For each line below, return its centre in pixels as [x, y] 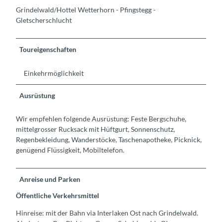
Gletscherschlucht [44, 20]
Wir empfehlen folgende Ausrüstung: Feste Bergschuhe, [101, 118]
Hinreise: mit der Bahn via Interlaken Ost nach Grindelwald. [107, 213]
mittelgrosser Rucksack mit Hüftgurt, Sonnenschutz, [95, 129]
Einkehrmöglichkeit [54, 73]
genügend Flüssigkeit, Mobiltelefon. [70, 150]
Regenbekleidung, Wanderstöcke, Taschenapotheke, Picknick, [109, 139]
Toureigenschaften [48, 50]
